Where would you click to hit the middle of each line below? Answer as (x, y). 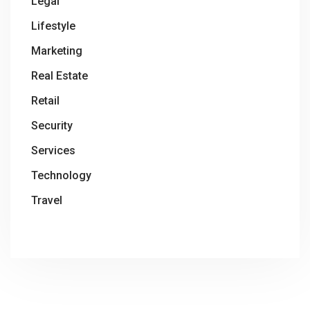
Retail (45, 101)
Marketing (57, 51)
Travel (47, 200)
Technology (61, 175)
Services (53, 151)
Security (52, 126)
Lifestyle (53, 26)
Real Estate (60, 76)
